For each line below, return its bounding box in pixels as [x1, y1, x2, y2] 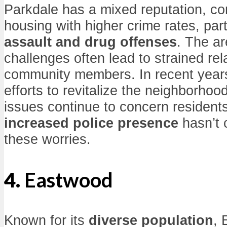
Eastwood [24, 168, 113, 193]
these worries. [4, 131, 91, 147]
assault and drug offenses [4, 34, 177, 50]
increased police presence [4, 115, 178, 131]
